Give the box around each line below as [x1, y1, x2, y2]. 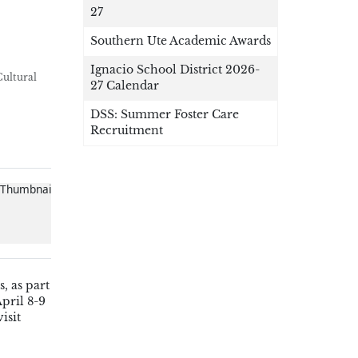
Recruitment [90, 124, 163, 138]
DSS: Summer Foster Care [90, 108, 239, 122]
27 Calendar [90, 79, 159, 93]
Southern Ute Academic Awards [90, 34, 271, 49]
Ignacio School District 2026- [90, 63, 260, 78]
